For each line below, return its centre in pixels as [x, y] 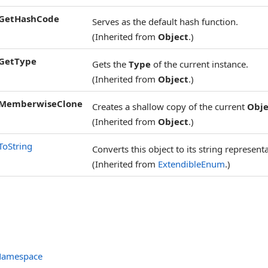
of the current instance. [200, 64]
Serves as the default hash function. [165, 22]
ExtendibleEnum [191, 164]
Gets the [110, 64]
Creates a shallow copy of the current [170, 107]
